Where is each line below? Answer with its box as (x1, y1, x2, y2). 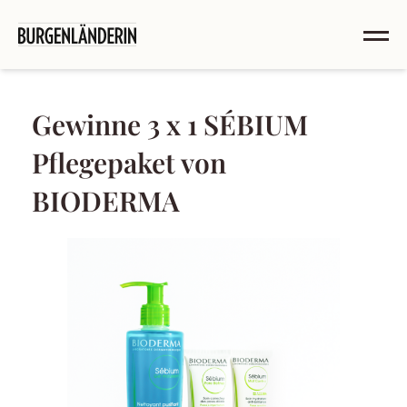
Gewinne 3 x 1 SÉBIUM (32, 106, 308, 143)
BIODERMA (32, 183, 180, 219)
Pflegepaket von (32, 144, 226, 181)
